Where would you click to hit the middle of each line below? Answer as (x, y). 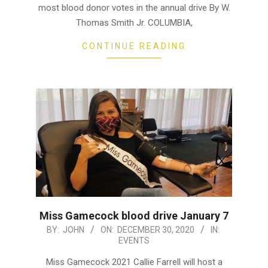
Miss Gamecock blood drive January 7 (134, 216)
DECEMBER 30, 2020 (156, 230)
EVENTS (134, 241)
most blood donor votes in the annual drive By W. (134, 7)
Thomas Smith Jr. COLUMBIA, (134, 22)
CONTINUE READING (134, 46)
